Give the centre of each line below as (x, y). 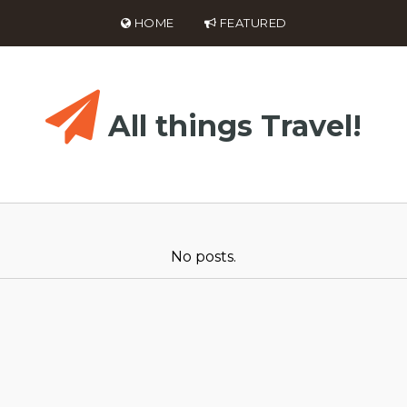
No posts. (203, 256)
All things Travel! (235, 126)
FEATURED (252, 23)
